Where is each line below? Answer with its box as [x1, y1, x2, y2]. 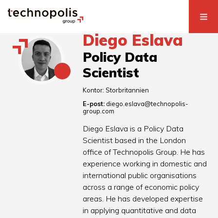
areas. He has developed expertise [83, 194, 203, 204]
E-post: [83, 100, 105, 108]
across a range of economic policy [83, 182, 200, 192]
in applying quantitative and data [83, 205, 197, 216]
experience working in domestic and [83, 159, 207, 169]
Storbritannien [106, 86, 149, 94]
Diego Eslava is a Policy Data [83, 124, 184, 134]
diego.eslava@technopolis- [106, 100, 188, 108]
